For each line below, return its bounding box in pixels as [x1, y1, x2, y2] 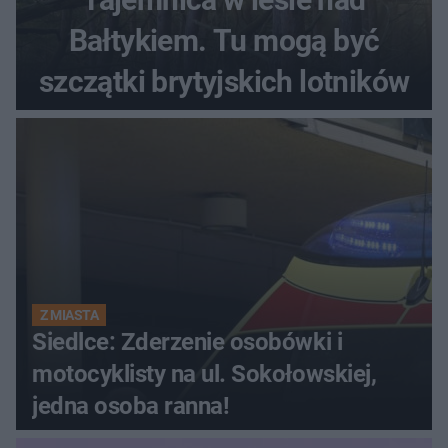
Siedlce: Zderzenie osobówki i [32, 328, 343, 357]
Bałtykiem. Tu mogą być [68, 23, 380, 59]
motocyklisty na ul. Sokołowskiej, [32, 360, 377, 389]
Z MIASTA [40, 307, 99, 324]
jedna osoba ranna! [32, 392, 230, 421]
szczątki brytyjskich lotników [38, 64, 410, 100]
